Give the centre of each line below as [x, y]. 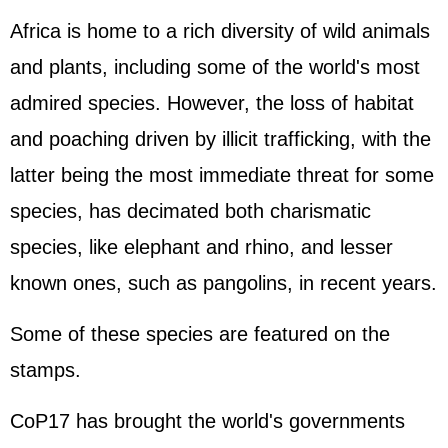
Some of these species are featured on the [200, 334]
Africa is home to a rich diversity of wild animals [220, 31]
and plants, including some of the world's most [215, 67]
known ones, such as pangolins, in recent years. [223, 283]
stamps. [45, 370]
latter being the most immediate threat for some [222, 175]
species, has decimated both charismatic [190, 211]
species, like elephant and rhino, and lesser [201, 247]
